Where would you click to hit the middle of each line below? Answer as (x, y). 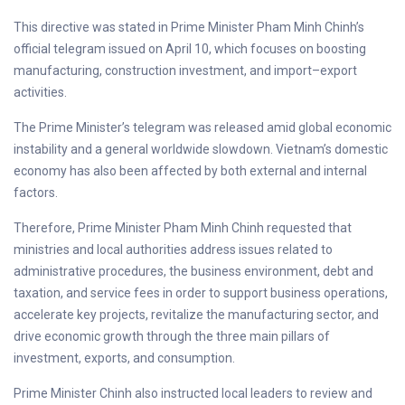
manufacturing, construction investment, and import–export (185, 70)
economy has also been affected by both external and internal (190, 170)
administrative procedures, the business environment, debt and (193, 271)
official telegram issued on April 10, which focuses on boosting (190, 48)
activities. (40, 92)
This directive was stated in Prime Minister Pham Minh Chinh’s (189, 27)
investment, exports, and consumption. (124, 358)
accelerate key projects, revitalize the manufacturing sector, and (196, 314)
